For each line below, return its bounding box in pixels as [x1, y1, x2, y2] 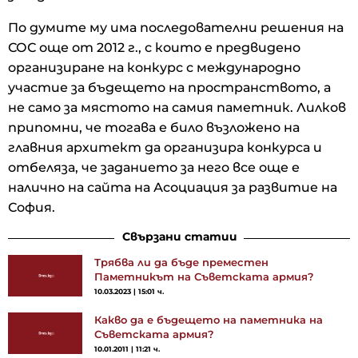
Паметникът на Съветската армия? [94, 269, 314, 283]
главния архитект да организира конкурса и [8, 139, 322, 155]
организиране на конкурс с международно [8, 59, 300, 75]
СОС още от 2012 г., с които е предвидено [8, 39, 300, 55]
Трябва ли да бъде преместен [94, 255, 268, 268]
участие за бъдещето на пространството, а [8, 79, 331, 95]
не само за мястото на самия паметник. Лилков [8, 99, 346, 115]
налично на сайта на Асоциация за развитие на [8, 179, 337, 195]
